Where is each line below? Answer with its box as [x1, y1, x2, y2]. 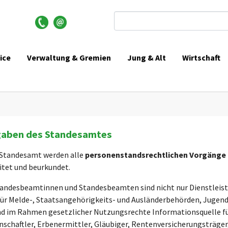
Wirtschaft [182, 52, 221, 63]
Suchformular [113, 12, 184, 27]
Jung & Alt [127, 52, 166, 63]
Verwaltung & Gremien [27, 52, 111, 63]
